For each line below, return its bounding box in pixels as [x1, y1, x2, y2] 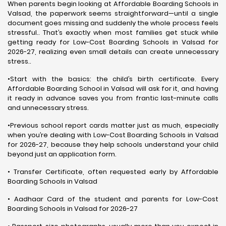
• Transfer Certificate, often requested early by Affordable [8, 166, 218, 177]
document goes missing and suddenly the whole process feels [8, 18, 218, 28]
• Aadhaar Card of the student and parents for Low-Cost [8, 194, 218, 204]
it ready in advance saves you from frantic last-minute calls [8, 93, 218, 103]
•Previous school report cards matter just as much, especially [8, 120, 218, 130]
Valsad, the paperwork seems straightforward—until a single [8, 8, 218, 18]
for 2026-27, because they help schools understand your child [8, 139, 218, 149]
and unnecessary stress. [8, 102, 89, 112]
